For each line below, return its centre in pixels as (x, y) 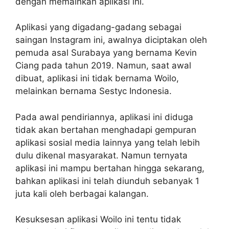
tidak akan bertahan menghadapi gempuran (106, 130)
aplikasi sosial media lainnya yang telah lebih (108, 142)
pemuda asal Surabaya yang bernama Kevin (106, 53)
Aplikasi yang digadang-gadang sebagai (98, 27)
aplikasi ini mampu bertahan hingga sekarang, (110, 168)
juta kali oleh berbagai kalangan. (82, 193)
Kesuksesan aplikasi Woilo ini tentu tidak (98, 219)
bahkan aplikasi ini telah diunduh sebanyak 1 (107, 181)
